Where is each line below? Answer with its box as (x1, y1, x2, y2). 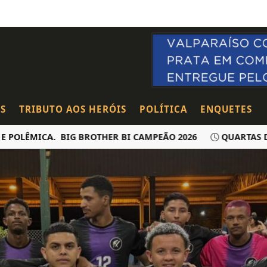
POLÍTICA (139, 103, 187, 115)
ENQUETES (200, 103, 252, 115)
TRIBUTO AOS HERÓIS (19, 103, 126, 115)
